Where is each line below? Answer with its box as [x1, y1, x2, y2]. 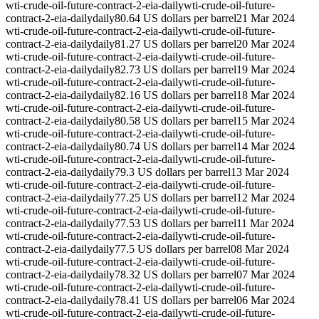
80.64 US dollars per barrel [115, 12, 236, 25]
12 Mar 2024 [236, 192, 295, 204]
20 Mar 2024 [236, 38, 295, 51]
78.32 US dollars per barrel [115, 268, 236, 281]
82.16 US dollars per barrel [115, 89, 236, 102]
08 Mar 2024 [231, 243, 289, 256]
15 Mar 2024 [236, 115, 295, 127]
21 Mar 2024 [236, 12, 295, 25]
